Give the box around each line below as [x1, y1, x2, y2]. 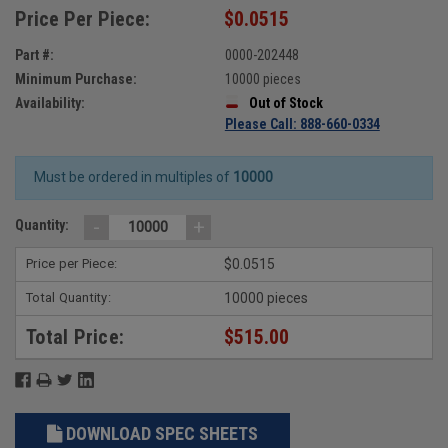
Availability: [15, 94, 85, 111]
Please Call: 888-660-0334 [224, 115, 380, 132]
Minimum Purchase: [15, 70, 137, 87]
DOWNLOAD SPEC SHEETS [65, 422, 258, 444]
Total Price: [26, 324, 124, 349]
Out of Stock [248, 94, 323, 111]
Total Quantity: [26, 289, 111, 305]
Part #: [15, 46, 54, 63]
